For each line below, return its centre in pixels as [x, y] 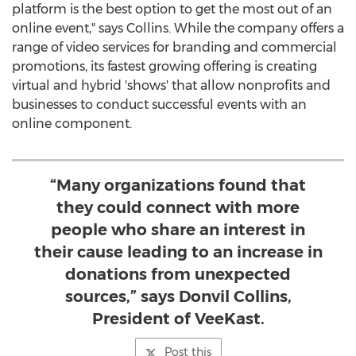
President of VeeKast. [178, 319]
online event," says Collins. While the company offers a [178, 28]
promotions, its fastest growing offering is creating [164, 66]
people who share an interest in [178, 230]
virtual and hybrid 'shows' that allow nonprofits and [171, 85]
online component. [72, 124]
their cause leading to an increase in [178, 252]
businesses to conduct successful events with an [159, 104]
